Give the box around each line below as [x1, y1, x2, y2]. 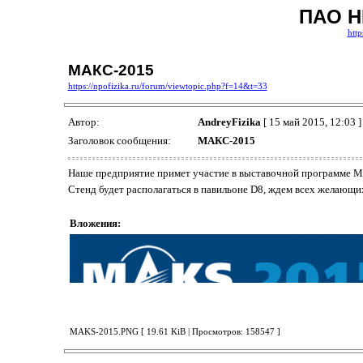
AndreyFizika [197, 116, 261, 129]
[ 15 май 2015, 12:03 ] [260, 116, 361, 129]
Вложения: [69, 216, 121, 229]
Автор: [67, 116, 102, 129]
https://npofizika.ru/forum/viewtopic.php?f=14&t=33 [67, 82, 267, 91]
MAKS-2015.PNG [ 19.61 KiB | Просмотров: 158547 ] [69, 327, 280, 336]
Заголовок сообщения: [67, 135, 173, 147]
